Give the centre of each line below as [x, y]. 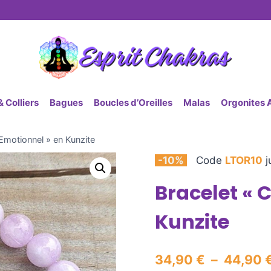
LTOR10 [244, 160]
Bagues [66, 102]
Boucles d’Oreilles [133, 102]
